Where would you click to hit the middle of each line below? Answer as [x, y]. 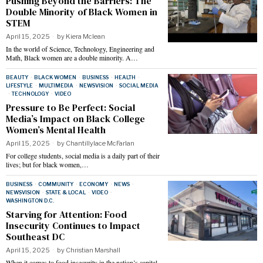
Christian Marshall [93, 250]
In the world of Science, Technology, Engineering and [80, 49]
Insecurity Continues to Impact [73, 226]
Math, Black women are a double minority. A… [72, 58]
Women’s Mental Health [56, 130]
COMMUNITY [56, 184]
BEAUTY [17, 77]
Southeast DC [35, 237]
